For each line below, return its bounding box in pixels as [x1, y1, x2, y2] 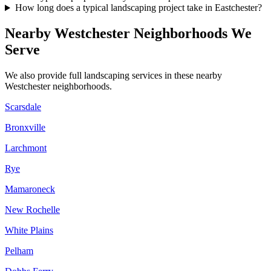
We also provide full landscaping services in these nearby [5, 70, 222, 81]
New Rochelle [5, 204, 60, 215]
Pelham [5, 246, 33, 256]
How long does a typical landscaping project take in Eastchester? [15, 2, 262, 13]
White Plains [5, 225, 53, 236]
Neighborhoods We [130, 25, 252, 42]
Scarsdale [5, 102, 41, 113]
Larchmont [5, 143, 47, 154]
